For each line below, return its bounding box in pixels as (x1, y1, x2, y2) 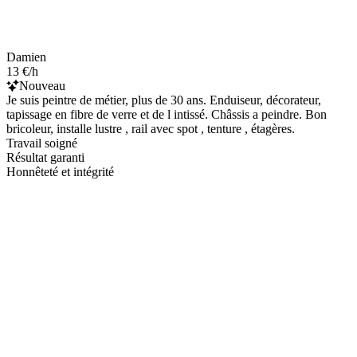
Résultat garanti (6, 150, 84, 164)
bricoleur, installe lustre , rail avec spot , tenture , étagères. (6, 121, 295, 135)
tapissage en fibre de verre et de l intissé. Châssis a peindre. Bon (6, 107, 327, 121)
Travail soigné (6, 135, 77, 150)
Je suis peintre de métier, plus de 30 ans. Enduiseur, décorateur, (6, 92, 321, 107)
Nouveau (19, 78, 65, 92)
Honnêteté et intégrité (6, 164, 114, 178)
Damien (6, 49, 46, 64)
